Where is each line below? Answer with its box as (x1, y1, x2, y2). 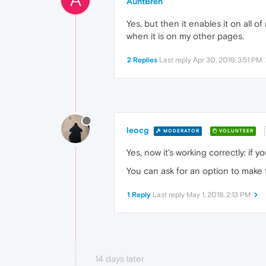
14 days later (95, 254, 144, 264)
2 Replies (127, 56, 157, 65)
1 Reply (127, 191, 151, 199)
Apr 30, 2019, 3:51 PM (193, 56, 262, 65)
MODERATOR (161, 128, 199, 134)
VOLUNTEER (217, 128, 254, 134)
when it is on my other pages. (126, 31, 244, 42)
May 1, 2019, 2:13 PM (186, 191, 251, 199)
